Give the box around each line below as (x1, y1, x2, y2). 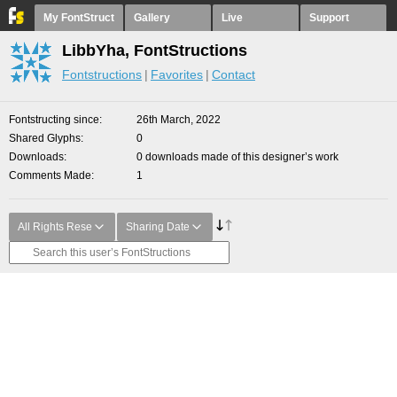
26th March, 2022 (136, 113, 221, 126)
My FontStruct (43, 12, 114, 24)
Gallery (134, 12, 170, 24)
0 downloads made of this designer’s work (136, 151, 339, 163)
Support (309, 12, 349, 24)
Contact (212, 67, 255, 82)
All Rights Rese (18, 221, 92, 233)
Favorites (151, 67, 203, 82)
